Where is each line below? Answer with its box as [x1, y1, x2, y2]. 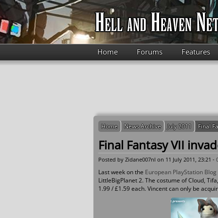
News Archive [124, 122, 161, 130]
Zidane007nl [125, 156, 156, 163]
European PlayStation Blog [145, 168, 217, 176]
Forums [136, 47, 163, 56]
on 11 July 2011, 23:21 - [156, 156, 216, 163]
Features [181, 47, 210, 56]
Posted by [98, 156, 125, 163]
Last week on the [98, 168, 145, 176]
